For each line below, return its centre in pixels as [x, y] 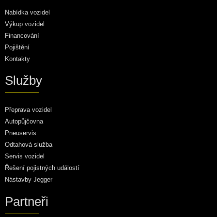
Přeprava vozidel [28, 110]
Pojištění [17, 47]
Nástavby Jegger [29, 180]
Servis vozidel [25, 156]
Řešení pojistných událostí [42, 168]
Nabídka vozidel [27, 12]
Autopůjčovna [24, 122]
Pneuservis [21, 133]
